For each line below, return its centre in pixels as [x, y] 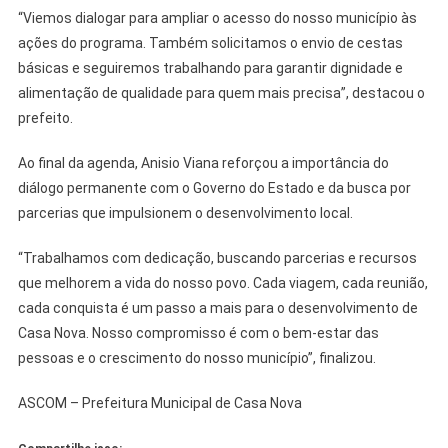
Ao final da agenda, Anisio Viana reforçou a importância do [203, 162]
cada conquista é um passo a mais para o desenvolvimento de [217, 307]
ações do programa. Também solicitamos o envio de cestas [210, 42]
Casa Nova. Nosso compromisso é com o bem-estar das [198, 332]
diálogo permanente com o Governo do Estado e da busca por [214, 187]
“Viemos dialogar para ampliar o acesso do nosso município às [217, 17]
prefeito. [45, 117]
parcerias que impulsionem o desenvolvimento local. [185, 212]
